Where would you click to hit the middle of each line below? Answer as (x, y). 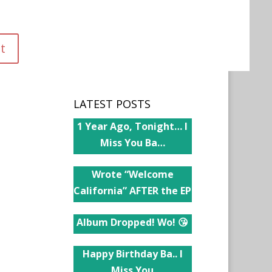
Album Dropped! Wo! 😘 (133, 222)
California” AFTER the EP (133, 191)
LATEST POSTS (112, 104)
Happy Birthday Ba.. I (132, 254)
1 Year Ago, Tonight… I (133, 126)
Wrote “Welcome (132, 174)
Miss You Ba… (132, 143)
